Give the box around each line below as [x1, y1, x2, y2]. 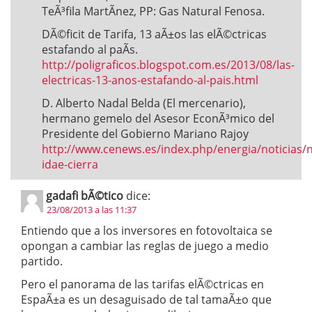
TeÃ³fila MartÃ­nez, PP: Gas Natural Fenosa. [42, 3, 265, 19]
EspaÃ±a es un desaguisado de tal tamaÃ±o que [21, 292, 272, 307]
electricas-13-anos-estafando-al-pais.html [42, 72, 258, 88]
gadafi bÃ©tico [46, 188, 123, 204]
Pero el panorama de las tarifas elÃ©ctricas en [21, 276, 264, 292]
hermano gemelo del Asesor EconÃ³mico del [42, 111, 274, 126]
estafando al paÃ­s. [42, 42, 138, 57]
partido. [21, 253, 63, 269]
